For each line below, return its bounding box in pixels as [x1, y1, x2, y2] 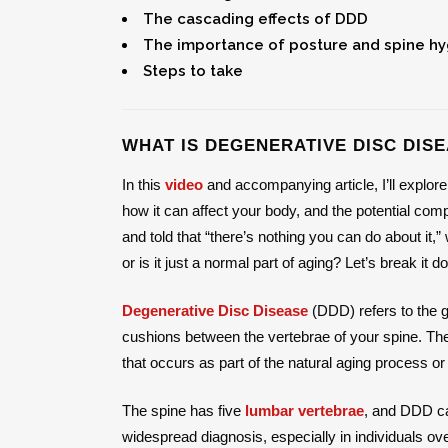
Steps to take [143, 61, 243, 80]
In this [122, 175, 165, 193]
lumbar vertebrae [245, 401, 364, 419]
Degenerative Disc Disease [122, 301, 308, 319]
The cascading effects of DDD [143, 9, 368, 28]
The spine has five [122, 401, 245, 419]
